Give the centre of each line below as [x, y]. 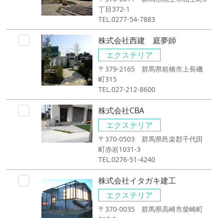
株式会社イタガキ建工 [137, 180]
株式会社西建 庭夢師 [137, 40]
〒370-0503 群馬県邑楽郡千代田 [151, 139]
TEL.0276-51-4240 [127, 159]
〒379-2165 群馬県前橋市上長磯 [151, 69]
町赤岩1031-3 [120, 149]
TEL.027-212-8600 [127, 89]
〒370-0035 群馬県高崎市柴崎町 [151, 209]
